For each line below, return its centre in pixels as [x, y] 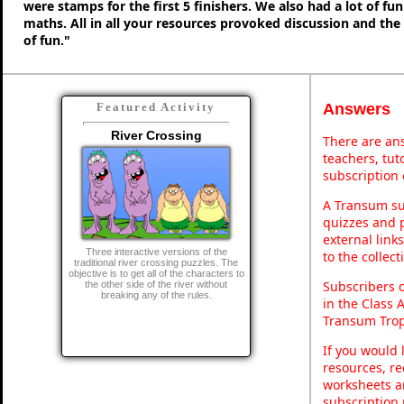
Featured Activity [156, 106]
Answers [357, 109]
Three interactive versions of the [156, 251]
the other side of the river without [156, 284]
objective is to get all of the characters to [156, 273]
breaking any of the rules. [156, 294]
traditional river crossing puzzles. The [156, 262]
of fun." [47, 40]
